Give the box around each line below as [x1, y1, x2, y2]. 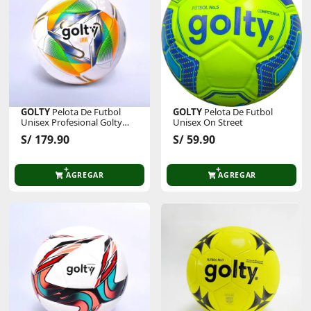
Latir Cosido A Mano [21, 126, 105, 140]
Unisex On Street [173, 116, 244, 129]
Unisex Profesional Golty [21, 116, 123, 129]
